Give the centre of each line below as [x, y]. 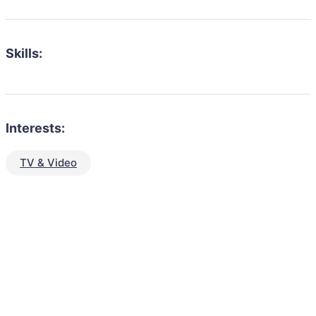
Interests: [35, 128]
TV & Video [48, 162]
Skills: [24, 53]
